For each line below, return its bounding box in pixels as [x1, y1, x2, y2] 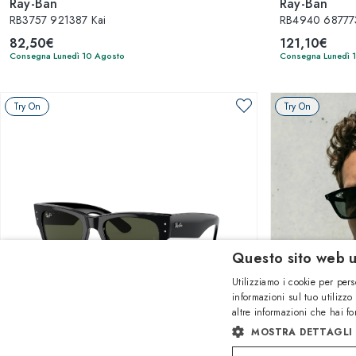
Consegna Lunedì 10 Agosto [10, 49, 125, 62]
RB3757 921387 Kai [10, 12, 106, 28]
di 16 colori [106, 323, 157, 337]
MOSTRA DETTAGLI [251, 325, 353, 339]
